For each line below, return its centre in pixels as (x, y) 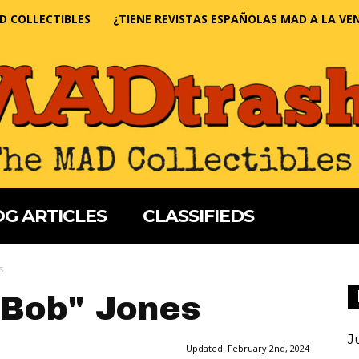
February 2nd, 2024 (268, 349)
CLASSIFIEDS (198, 216)
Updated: (207, 349)
